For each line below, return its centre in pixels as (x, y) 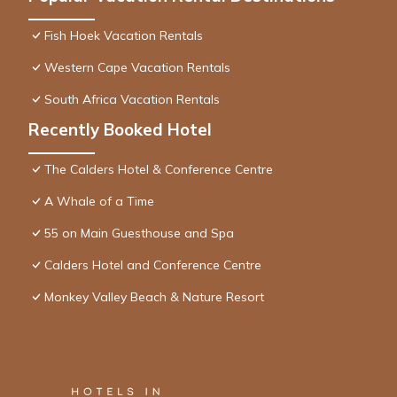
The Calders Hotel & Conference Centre (159, 169)
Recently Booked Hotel (120, 129)
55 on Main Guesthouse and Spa (139, 233)
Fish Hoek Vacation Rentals (124, 35)
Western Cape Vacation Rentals (137, 67)
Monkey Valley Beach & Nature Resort (154, 296)
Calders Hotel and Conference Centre (153, 265)
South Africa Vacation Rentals (132, 99)
